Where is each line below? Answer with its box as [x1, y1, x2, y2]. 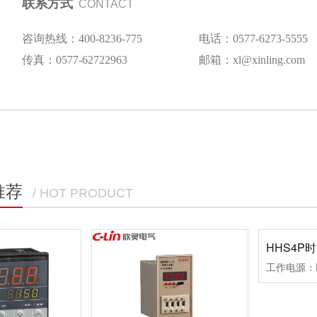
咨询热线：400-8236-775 [22, 32, 142, 45]
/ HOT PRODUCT [33, 185, 133, 200]
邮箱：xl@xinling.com [199, 53, 305, 66]
